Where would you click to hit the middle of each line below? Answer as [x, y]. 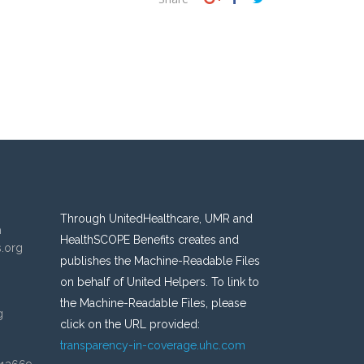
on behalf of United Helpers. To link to [159, 282]
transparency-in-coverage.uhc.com [152, 345]
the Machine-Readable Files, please [153, 303]
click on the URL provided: [130, 324]
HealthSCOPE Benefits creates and [149, 240]
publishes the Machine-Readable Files [160, 261]
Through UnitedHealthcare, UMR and [156, 219]
